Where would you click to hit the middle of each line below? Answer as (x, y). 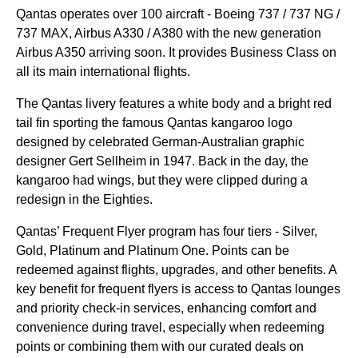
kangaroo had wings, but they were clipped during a (162, 180)
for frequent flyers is (136, 289)
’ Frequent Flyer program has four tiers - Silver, (187, 231)
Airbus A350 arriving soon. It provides (123, 52)
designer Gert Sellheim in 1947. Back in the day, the (162, 161)
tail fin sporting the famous (91, 123)
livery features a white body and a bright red (207, 103)
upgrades (188, 270)
